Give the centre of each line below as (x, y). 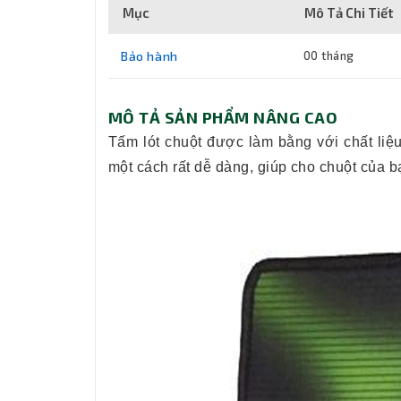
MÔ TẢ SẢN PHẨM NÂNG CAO (223, 118)
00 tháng (329, 56)
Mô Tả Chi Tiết (349, 13)
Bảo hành (149, 56)
